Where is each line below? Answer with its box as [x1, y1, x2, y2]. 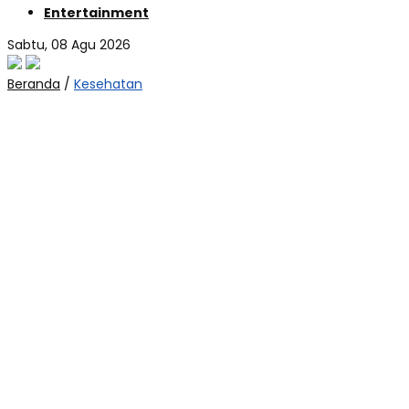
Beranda [7, 75, 60, 93]
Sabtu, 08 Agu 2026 [7, 36, 131, 54]
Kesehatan [74, 75, 142, 93]
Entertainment [44, 4, 149, 22]
